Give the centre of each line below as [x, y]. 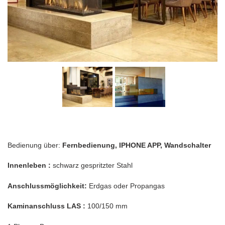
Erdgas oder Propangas [127, 186]
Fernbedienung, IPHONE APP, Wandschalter [137, 145]
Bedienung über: [35, 145]
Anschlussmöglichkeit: [48, 186]
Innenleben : [30, 165]
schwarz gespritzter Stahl [93, 165]
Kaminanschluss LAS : [47, 206]
